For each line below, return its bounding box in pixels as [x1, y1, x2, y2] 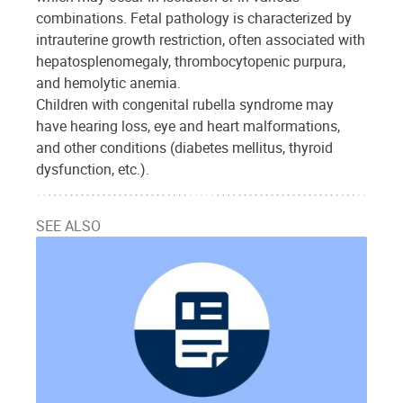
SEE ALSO [36, 215, 101, 236]
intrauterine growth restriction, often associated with [36, 29, 365, 49]
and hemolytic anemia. [36, 72, 181, 93]
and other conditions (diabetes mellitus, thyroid [36, 137, 333, 157]
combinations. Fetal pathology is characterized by [36, 7, 352, 28]
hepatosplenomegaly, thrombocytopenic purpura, [36, 50, 345, 71]
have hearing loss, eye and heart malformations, [36, 115, 340, 136]
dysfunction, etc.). [36, 158, 149, 179]
